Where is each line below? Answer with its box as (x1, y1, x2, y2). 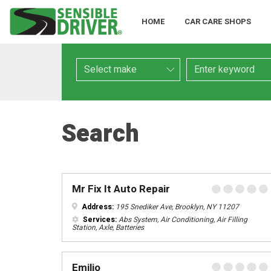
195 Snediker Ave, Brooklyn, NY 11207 (114, 201, 239, 212)
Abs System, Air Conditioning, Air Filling (117, 214, 247, 225)
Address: (80, 201, 114, 212)
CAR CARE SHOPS (184, 16, 251, 27)
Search (62, 116, 139, 152)
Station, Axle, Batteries (72, 221, 144, 233)
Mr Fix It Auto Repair (72, 181, 170, 197)
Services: (81, 214, 117, 225)
